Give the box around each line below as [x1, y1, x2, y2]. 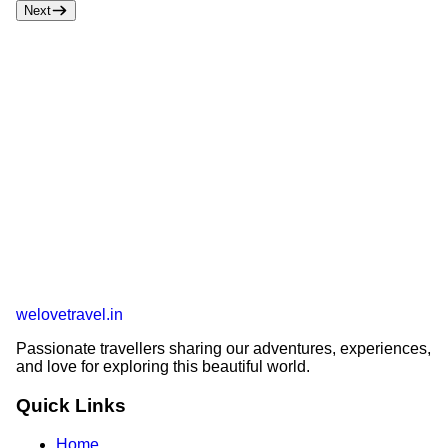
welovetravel [16, 306, 106, 324]
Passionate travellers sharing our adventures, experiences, [16, 340, 431, 358]
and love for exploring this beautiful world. [16, 358, 310, 376]
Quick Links [16, 395, 126, 417]
